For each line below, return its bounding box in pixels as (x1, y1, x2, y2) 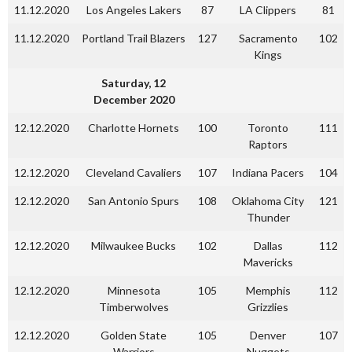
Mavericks (243, 255, 293, 269)
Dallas (253, 239, 283, 252)
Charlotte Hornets (88, 121, 179, 134)
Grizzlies (247, 300, 288, 313)
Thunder (246, 211, 290, 224)
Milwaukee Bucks (91, 239, 176, 252)
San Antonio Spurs (88, 194, 179, 207)
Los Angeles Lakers (86, 3, 181, 16)
